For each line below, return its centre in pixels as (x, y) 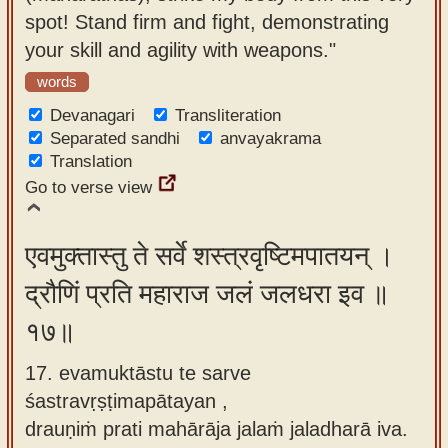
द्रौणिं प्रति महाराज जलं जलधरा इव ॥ (207, 294)
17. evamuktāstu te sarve (138, 372)
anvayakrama (270, 138)
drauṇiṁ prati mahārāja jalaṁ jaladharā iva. (216, 428)
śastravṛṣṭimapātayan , (126, 400)
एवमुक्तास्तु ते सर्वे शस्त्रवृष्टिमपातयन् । (209, 256)
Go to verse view (88, 187)
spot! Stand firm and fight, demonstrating (207, 21)
